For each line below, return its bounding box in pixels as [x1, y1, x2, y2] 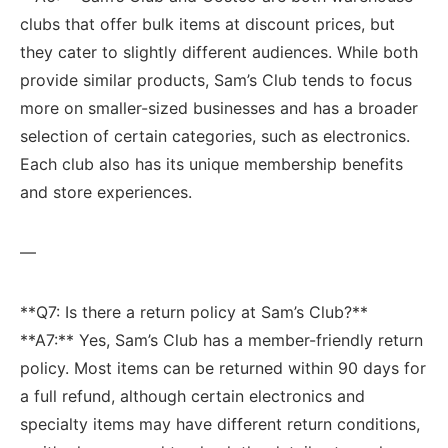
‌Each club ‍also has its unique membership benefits [20, 153, 403, 174]
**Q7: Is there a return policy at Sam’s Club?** [20, 301, 368, 322]
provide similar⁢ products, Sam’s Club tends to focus [20, 69, 412, 90]
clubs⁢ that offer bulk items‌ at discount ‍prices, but [20, 13, 395, 34]
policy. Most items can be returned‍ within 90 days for [20, 357, 426, 378]
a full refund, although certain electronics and [20, 385, 365, 406]
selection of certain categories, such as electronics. [20, 125, 410, 146]
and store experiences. [20, 181, 192, 202]
